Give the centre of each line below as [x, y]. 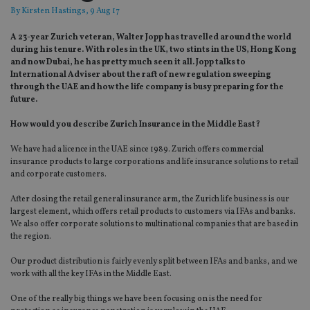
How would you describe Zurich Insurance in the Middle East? [135, 125]
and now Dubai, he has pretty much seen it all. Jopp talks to [128, 63]
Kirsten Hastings [54, 11]
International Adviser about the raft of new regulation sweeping [141, 75]
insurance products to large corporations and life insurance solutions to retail [154, 162]
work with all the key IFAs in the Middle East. [92, 274]
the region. [31, 237]
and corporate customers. [59, 175]
